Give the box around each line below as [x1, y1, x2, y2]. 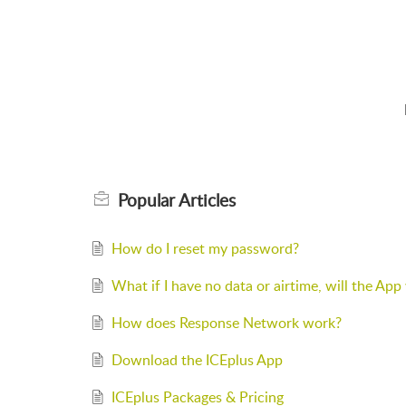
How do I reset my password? [111, 237, 299, 258]
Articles [179, 188, 236, 212]
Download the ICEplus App [111, 349, 283, 370]
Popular [118, 188, 179, 212]
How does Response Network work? [111, 312, 342, 333]
